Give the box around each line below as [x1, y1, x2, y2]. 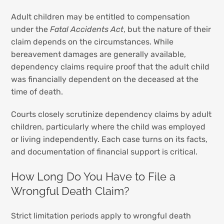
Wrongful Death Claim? [11, 184, 129, 197]
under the [11, 24, 50, 34]
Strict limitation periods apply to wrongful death [11, 211, 191, 221]
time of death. [11, 87, 63, 97]
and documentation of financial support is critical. [11, 147, 198, 157]
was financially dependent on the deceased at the [11, 74, 199, 84]
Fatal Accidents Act [50, 24, 124, 34]
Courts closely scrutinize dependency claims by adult [11, 109, 212, 119]
